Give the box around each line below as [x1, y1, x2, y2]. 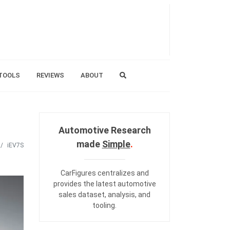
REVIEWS [36, 71, 64, 79]
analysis [108, 190, 135, 199]
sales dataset [59, 190, 105, 199]
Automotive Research [58, 125, 151, 136]
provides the [53, 180, 96, 188]
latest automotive [95, 180, 156, 188]
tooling [92, 201, 115, 209]
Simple [102, 139, 130, 149]
